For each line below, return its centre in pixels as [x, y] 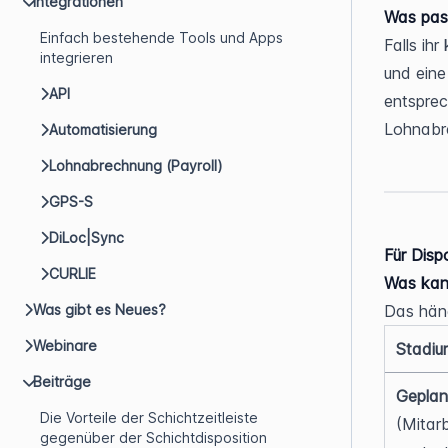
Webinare [65, 345]
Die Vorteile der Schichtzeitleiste [149, 417]
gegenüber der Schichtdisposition [153, 437]
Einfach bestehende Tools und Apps [161, 37]
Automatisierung [103, 129]
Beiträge [62, 381]
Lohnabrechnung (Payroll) [136, 165]
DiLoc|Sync [86, 237]
